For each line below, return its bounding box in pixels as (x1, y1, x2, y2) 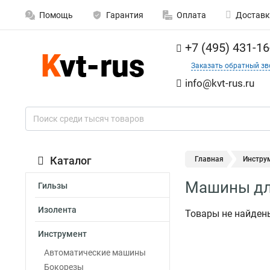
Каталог (50, 154, 92, 167)
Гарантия (106, 10, 143, 20)
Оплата (177, 10, 206, 20)
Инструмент (38, 229, 87, 239)
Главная (195, 155, 224, 163)
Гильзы (38, 181, 67, 190)
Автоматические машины (44, 248, 146, 257)
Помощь (39, 10, 73, 20)
